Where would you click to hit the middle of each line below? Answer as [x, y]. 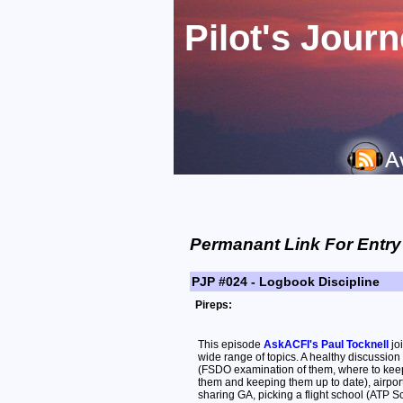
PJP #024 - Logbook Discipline [286, 282]
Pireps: [213, 305]
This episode [230, 345]
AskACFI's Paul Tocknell [327, 345]
